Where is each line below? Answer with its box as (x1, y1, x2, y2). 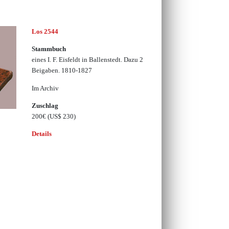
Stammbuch (31, 45, 66, 53)
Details (31, 130, 52, 138)
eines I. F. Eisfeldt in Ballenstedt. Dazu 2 (31, 56, 143, 64)
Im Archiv (31, 84, 59, 92)
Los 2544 (31, 28, 58, 36)
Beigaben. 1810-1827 (31, 66, 92, 75)
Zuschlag (31, 102, 58, 110)
